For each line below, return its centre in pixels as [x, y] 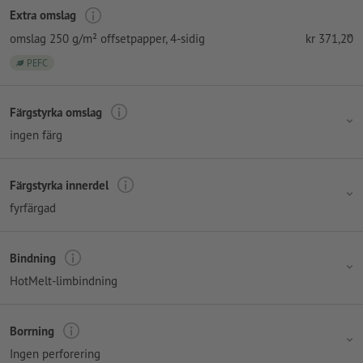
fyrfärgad [33, 208]
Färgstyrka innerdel [59, 185]
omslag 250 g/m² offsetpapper [88, 38]
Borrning [32, 331]
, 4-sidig [185, 38]
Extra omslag [43, 15]
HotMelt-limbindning [64, 281]
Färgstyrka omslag [56, 112]
